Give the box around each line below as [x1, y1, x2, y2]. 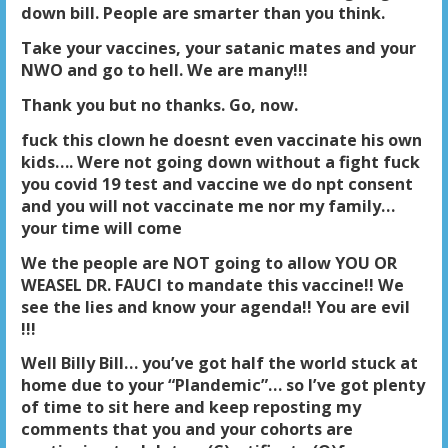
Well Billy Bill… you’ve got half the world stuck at [20, 352, 418, 375]
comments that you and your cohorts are [20, 418, 353, 441]
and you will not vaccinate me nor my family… [20, 194, 395, 217]
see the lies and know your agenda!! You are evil [20, 295, 410, 318]
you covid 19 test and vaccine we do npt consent [20, 172, 413, 195]
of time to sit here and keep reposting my [20, 396, 361, 419]
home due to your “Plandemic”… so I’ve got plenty [20, 374, 425, 397]
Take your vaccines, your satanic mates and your [20, 37, 416, 60]
